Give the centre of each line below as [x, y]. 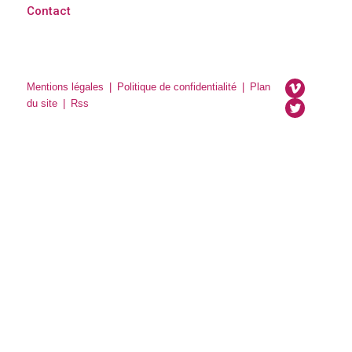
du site [42, 104]
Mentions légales [66, 87]
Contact [49, 11]
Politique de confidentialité [177, 87]
